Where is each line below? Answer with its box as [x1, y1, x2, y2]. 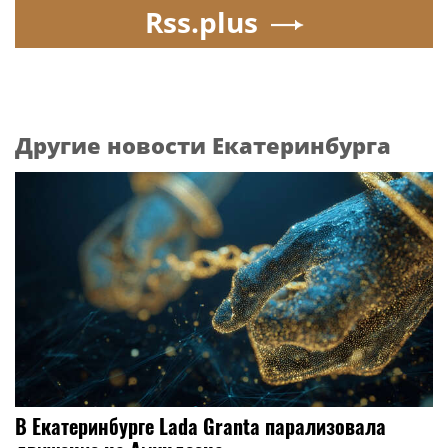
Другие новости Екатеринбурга [15, 129, 391, 160]
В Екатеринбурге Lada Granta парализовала [15, 410, 386, 441]
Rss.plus [144, 2, 258, 41]
